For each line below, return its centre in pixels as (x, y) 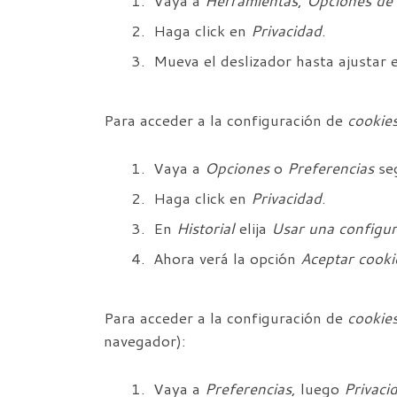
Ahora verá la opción (227, 259)
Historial (206, 229)
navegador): (145, 341)
